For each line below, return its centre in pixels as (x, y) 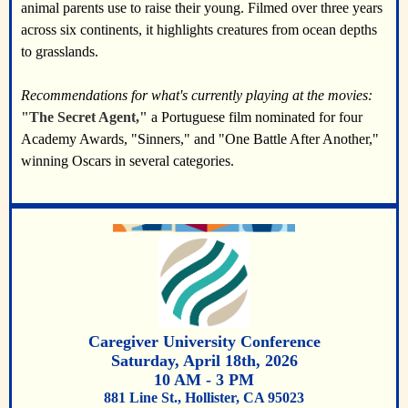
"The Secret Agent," (84, 117)
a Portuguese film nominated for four (255, 117)
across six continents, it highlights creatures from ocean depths (199, 30)
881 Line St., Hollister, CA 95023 (204, 398)
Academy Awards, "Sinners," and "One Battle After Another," (200, 139)
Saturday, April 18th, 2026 (204, 361)
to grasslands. (61, 51)
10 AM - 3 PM (204, 380)
